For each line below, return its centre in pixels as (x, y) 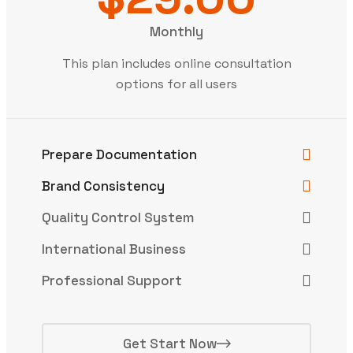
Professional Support (112, 280)
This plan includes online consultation (176, 63)
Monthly (176, 31)
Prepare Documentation (119, 154)
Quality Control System (118, 217)
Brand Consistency (103, 186)
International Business (114, 249)
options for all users (176, 84)
